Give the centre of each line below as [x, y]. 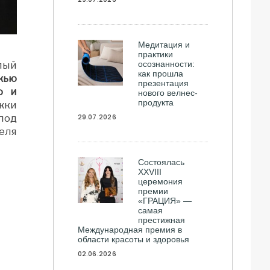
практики [156, 54]
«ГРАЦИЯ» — [165, 201]
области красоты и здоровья [133, 239]
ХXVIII [150, 172]
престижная [162, 220]
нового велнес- [168, 93]
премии [153, 191]
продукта [156, 102]
